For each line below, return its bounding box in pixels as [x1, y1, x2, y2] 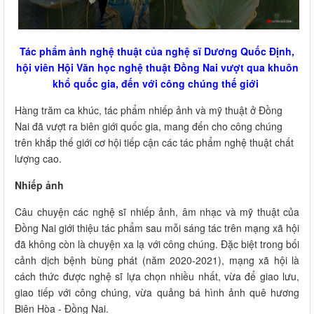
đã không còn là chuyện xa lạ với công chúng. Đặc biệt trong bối [15, 236, 299, 251]
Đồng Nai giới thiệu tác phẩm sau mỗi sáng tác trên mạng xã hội [15, 220, 299, 235]
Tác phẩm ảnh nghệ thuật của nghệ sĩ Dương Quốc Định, [20, 43, 294, 58]
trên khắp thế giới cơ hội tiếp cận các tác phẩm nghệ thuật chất [15, 135, 294, 149]
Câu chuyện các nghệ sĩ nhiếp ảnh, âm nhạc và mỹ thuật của [15, 204, 299, 219]
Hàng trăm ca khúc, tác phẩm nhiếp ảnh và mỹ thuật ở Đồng [15, 102, 282, 117]
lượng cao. [15, 151, 62, 165]
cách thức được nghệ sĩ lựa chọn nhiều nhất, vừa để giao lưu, [15, 268, 299, 283]
